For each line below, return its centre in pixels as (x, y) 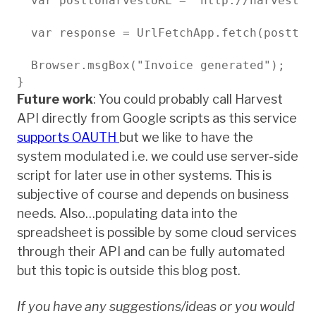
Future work (55, 99)
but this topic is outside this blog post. (129, 270)
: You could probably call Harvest (188, 99)
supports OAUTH (68, 137)
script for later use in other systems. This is (144, 175)
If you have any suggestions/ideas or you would (156, 306)
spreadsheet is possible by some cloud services (157, 232)
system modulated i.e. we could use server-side (158, 156)
